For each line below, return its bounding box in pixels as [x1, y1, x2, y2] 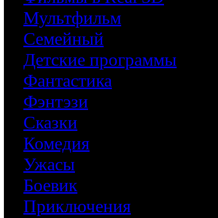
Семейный [23, 29, 104, 49]
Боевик [23, 175, 77, 196]
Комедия [23, 133, 90, 154]
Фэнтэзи [23, 91, 88, 112]
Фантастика [23, 71, 112, 91]
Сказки [23, 112, 77, 133]
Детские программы [23, 50, 177, 70]
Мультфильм [23, 8, 121, 28]
